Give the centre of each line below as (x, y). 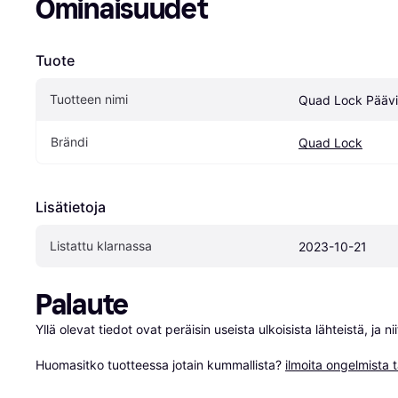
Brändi (69, 141)
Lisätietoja (71, 207)
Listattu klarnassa (101, 245)
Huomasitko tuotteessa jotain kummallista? (160, 364)
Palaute (82, 304)
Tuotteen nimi (89, 99)
